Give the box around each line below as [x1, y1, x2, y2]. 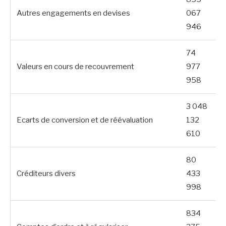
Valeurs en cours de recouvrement [17, 62, 134, 71]
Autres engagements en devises [17, 8, 130, 18]
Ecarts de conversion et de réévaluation [17, 115, 153, 125]
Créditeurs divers [17, 168, 76, 178]
